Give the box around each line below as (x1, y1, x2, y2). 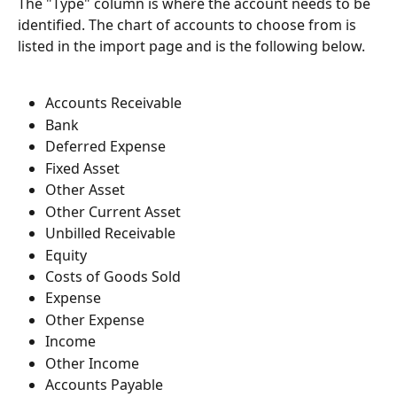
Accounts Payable (45, 375, 163, 395)
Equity (45, 245, 87, 265)
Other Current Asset (45, 201, 181, 222)
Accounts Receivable (45, 93, 182, 113)
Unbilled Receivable (45, 223, 175, 244)
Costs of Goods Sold (45, 266, 181, 286)
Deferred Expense (45, 136, 166, 157)
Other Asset (45, 180, 125, 200)
